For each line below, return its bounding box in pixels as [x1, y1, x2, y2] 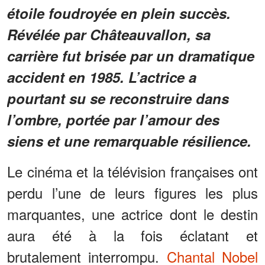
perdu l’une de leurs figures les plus [7, 182, 258, 203]
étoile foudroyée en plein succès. [7, 3, 231, 24]
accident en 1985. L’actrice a [7, 67, 196, 88]
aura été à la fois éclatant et [7, 225, 258, 246]
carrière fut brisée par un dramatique [7, 46, 254, 66]
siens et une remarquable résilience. [7, 131, 251, 151]
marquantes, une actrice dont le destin [7, 203, 258, 225]
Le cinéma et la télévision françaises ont [7, 161, 258, 182]
